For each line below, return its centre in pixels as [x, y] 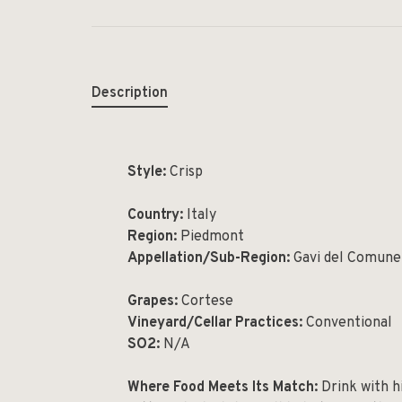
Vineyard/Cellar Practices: [215, 323]
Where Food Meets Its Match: [223, 387]
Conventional [347, 323]
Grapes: [154, 301]
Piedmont [212, 236]
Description [130, 93]
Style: [149, 172]
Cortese [207, 301]
